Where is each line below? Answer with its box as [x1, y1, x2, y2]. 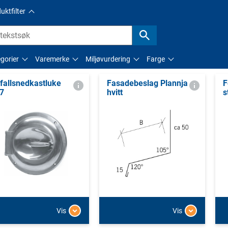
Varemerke [35, 54, 69, 63]
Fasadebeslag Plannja [106, 78, 188, 88]
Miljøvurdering [85, 54, 130, 63]
